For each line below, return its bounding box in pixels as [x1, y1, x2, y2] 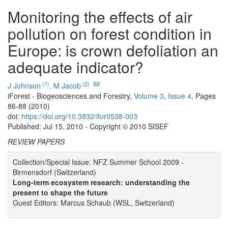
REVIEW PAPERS [8, 136, 65, 147]
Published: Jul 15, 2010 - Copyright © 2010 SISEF [8, 121, 168, 132]
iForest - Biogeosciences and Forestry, [8, 91, 134, 101]
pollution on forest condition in [8, 22, 212, 45]
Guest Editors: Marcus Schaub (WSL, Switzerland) [13, 197, 175, 208]
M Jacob [53, 80, 81, 91]
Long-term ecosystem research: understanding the [13, 177, 190, 188]
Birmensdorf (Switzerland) [13, 167, 96, 178]
